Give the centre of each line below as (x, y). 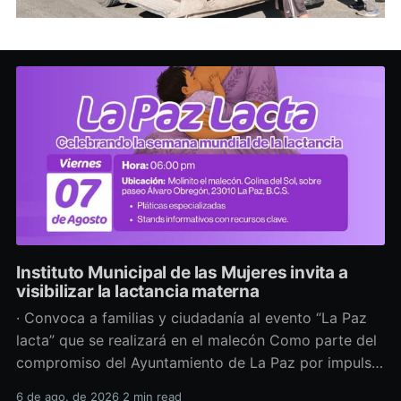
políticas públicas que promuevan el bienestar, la (181, 385)
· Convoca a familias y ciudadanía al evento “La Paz (191, 318)
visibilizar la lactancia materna (137, 291)
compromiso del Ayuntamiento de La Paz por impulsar (200, 363)
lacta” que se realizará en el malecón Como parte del (142, 341)
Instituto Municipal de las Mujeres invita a (182, 272)
